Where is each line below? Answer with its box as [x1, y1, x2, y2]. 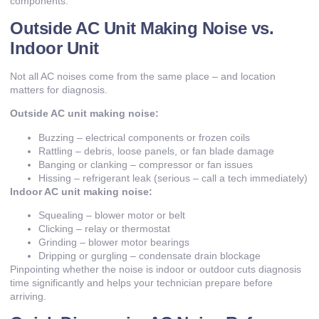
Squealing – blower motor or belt [38, 209, 185, 221]
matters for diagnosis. [10, 83, 108, 95]
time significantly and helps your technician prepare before [10, 277, 273, 288]
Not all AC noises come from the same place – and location [10, 70, 276, 82]
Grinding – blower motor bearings [38, 236, 189, 248]
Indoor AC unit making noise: [10, 185, 152, 197]
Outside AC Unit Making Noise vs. [10, 18, 273, 38]
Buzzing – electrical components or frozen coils [38, 131, 250, 143]
